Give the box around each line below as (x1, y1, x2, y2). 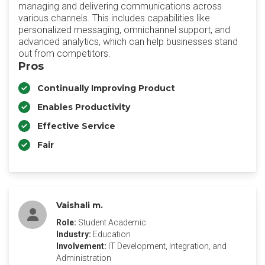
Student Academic (78, 218, 146, 227)
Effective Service (37, 121, 115, 131)
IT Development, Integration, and (108, 241, 227, 251)
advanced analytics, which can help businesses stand (18, 36, 238, 47)
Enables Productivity (37, 102, 130, 112)
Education (93, 230, 131, 239)
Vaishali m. (56, 200, 103, 211)
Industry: (56, 230, 91, 239)
